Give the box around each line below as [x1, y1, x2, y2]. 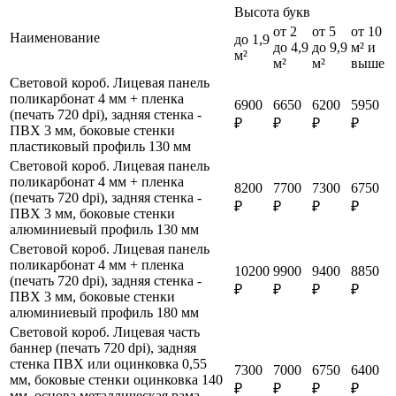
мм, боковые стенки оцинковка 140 [10, 371, 223, 387]
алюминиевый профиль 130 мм [10, 221, 199, 237]
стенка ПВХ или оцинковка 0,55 [10, 355, 207, 371]
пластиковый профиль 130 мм [10, 138, 191, 154]
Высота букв [234, 4, 310, 19]
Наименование [10, 29, 100, 45]
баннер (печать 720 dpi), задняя [10, 339, 196, 355]
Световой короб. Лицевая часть [10, 324, 200, 339]
